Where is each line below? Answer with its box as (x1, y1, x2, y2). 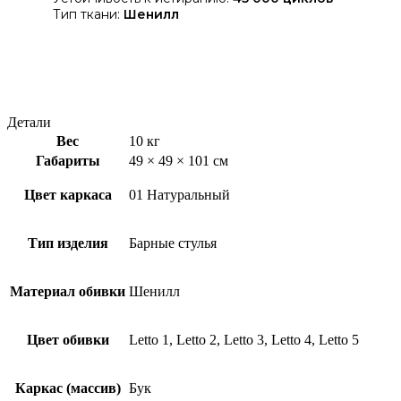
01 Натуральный (129, 186, 230, 202)
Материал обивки (10, 283, 125, 299)
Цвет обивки (26, 331, 109, 347)
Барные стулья (129, 235, 217, 251)
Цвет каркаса (23, 186, 112, 202)
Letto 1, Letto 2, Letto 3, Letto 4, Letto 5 (129, 331, 359, 347)
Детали (7, 114, 51, 130)
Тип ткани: (53, 5, 124, 22)
